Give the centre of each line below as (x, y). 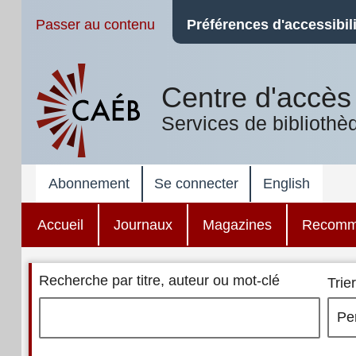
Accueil (60, 224)
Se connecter (196, 183)
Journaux (143, 224)
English (286, 183)
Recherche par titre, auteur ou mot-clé (159, 281)
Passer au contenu (95, 25)
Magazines (237, 224)
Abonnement (89, 183)
